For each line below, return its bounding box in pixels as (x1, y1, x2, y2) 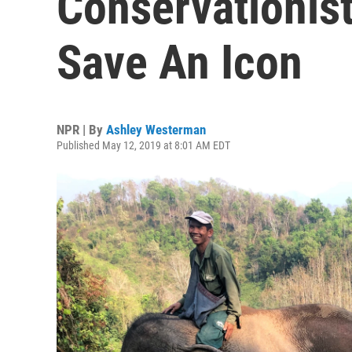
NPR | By (57, 122, 106, 137)
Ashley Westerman (106, 122, 206, 137)
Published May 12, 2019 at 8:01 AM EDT (57, 139, 230, 152)
